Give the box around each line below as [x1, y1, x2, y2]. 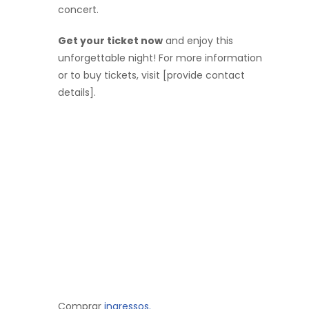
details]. [58, 85, 96, 99]
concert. [58, 2, 99, 17]
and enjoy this [163, 33, 233, 48]
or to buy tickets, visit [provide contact [58, 68, 245, 82]
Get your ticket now [58, 33, 163, 48]
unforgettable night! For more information [58, 50, 262, 65]
